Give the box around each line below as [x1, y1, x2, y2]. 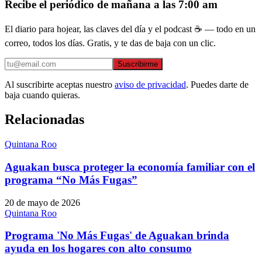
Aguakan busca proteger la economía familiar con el [5, 161, 255, 174]
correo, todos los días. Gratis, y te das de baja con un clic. [5, 37, 216, 48]
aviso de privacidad [115, 79, 186, 89]
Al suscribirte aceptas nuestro [5, 79, 112, 89]
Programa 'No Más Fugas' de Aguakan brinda [5, 229, 229, 242]
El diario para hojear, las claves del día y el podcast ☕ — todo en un [5, 23, 256, 34]
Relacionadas [5, 112, 84, 127]
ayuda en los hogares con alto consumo [5, 242, 192, 255]
